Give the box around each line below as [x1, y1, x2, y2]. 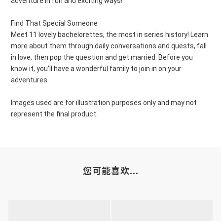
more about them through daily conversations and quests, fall [11, 42, 207, 50]
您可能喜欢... [82, 166, 139, 177]
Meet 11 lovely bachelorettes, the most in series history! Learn [11, 31, 208, 38]
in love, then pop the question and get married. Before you [11, 53, 193, 61]
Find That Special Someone [11, 19, 98, 27]
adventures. [11, 76, 49, 84]
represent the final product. [11, 110, 98, 118]
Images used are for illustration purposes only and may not [11, 99, 197, 107]
